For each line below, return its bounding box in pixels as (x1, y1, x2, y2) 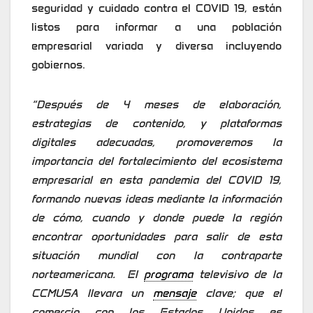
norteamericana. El (31, 268, 144, 282)
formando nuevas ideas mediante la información (31, 192, 282, 206)
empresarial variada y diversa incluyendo (31, 39, 282, 53)
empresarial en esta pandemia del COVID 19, (31, 173, 282, 187)
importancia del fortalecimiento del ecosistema (31, 154, 282, 168)
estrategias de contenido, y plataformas (31, 117, 282, 131)
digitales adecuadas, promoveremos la (31, 136, 282, 150)
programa (144, 268, 193, 282)
